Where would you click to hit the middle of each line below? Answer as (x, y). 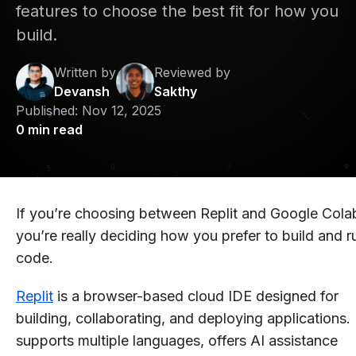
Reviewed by (192, 72)
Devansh (82, 91)
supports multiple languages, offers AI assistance (177, 340)
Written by (85, 72)
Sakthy (176, 91)
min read (54, 129)
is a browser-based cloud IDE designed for (196, 296)
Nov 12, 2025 (122, 110)
